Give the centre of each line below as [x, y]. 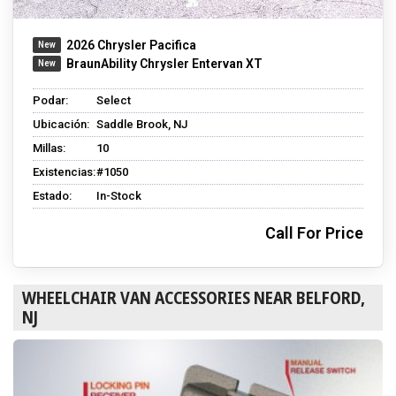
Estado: [52, 195]
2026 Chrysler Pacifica [131, 45]
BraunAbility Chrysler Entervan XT [164, 63]
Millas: [49, 148]
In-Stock [119, 195]
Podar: [50, 100]
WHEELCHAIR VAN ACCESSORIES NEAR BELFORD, [194, 297]
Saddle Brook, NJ [142, 124]
